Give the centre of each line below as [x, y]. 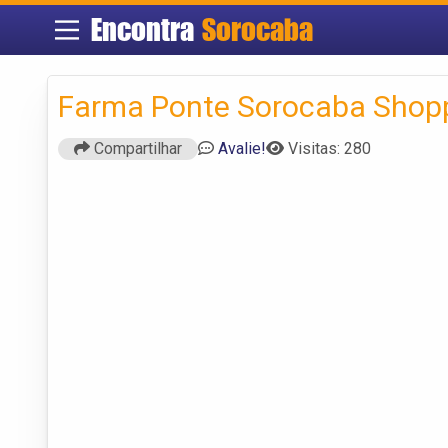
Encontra [146, 29]
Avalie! [242, 148]
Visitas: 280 [329, 148]
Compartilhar [136, 148]
